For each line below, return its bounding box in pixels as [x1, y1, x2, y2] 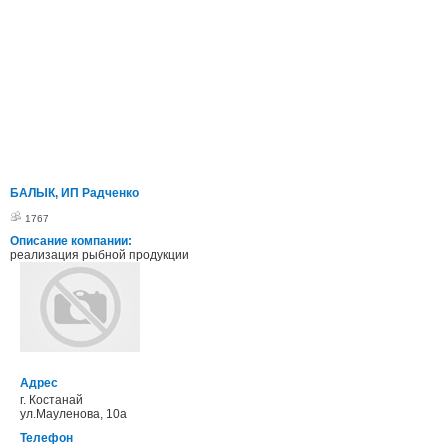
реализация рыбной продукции [10, 248, 189, 262]
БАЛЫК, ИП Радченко [10, 186, 139, 200]
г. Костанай [20, 393, 83, 407]
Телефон [20, 431, 73, 445]
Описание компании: [10, 234, 132, 248]
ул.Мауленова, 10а [20, 407, 127, 421]
